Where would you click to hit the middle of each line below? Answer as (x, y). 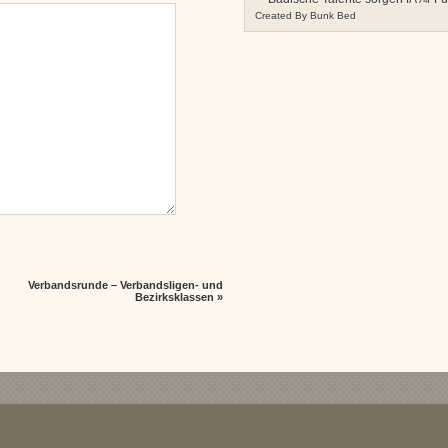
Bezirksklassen (174, 297)
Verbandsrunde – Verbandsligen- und (125, 285)
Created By (282, 15)
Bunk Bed (333, 15)
